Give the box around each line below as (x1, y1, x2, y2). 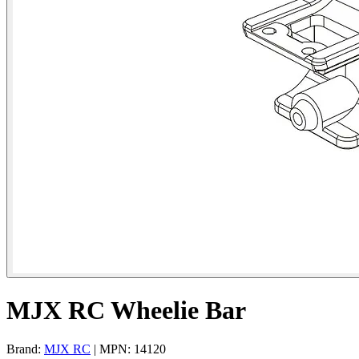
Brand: (6, 342, 44, 357)
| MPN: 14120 (91, 342, 166, 357)
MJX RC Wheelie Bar (6, 295, 246, 325)
